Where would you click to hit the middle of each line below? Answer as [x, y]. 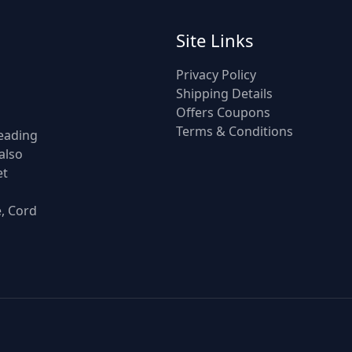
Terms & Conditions [235, 131]
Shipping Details [224, 93]
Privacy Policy [216, 74]
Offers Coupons [223, 112]
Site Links [215, 40]
